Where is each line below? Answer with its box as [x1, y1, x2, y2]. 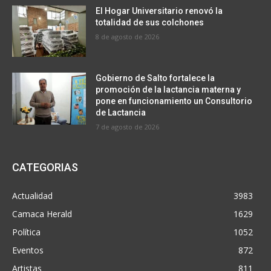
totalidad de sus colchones [96, 17, 204, 27]
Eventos [12, 244, 44, 256]
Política [12, 226, 41, 238]
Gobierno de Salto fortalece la [96, 73, 215, 83]
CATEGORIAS [12, 161, 78, 174]
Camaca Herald [12, 208, 72, 220]
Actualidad [12, 190, 53, 202]
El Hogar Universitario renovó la [96, 5, 223, 16]
